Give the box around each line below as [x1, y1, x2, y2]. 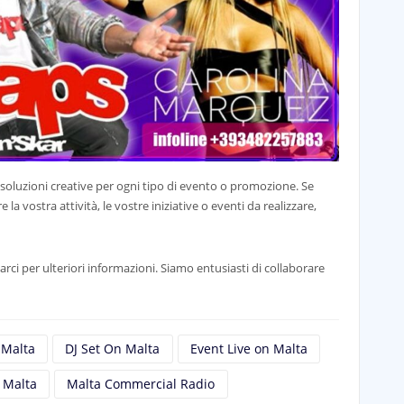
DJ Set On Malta [65, 340, 161, 358]
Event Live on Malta [189, 340, 308, 358]
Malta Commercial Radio [67, 375, 216, 393]
